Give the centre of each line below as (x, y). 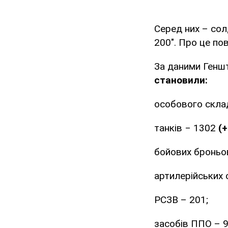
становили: (181, 80)
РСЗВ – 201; (181, 200)
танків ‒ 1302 (186, 128)
